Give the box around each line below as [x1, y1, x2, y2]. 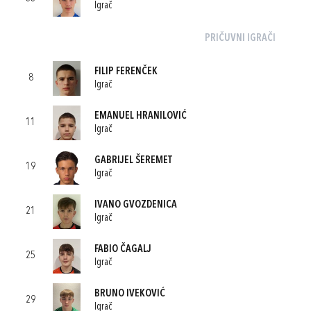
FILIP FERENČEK [94, 66, 158, 77]
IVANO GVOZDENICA [94, 199, 177, 210]
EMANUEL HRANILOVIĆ [94, 110, 187, 121]
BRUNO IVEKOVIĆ [94, 288, 165, 299]
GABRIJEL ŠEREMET [94, 155, 172, 166]
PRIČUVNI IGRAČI [204, 33, 276, 44]
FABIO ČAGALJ [94, 244, 151, 255]
